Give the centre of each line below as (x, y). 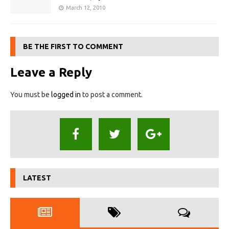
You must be (31, 95)
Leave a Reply (51, 73)
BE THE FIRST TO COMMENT (73, 47)
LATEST (37, 178)
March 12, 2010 (86, 8)
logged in (66, 95)
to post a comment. (112, 95)
